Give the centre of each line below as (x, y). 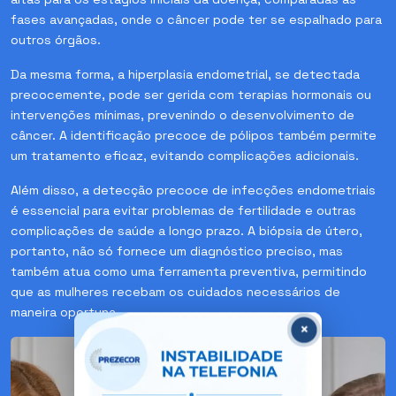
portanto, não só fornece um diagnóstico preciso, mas (177, 251)
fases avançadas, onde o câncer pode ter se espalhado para (196, 19)
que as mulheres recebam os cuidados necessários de (175, 291)
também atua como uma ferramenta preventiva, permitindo (189, 271)
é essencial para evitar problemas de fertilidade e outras (183, 210)
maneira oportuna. (65, 312)
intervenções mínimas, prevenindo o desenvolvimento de (183, 114)
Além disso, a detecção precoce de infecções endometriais (193, 190)
